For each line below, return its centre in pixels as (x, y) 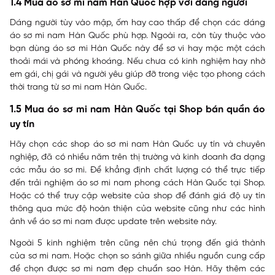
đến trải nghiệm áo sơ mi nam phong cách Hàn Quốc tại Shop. (137, 183)
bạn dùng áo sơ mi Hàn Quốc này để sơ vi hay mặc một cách (137, 49)
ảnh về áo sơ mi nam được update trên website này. (113, 222)
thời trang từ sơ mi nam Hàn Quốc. (78, 87)
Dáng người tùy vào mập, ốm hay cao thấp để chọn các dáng (137, 23)
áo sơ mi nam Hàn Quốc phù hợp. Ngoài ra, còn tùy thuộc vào (137, 36)
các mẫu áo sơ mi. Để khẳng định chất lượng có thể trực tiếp (137, 170)
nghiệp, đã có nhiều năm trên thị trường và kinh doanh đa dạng (137, 157)
